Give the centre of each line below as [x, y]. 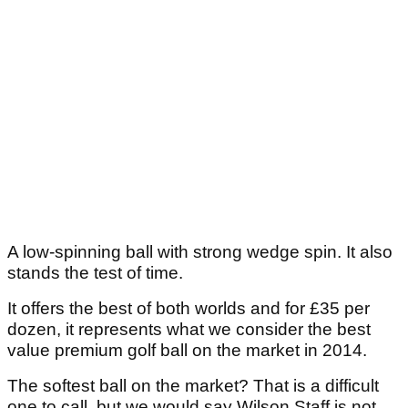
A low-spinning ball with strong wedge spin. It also [200, 252]
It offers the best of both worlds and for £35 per [189, 309]
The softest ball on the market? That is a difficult [193, 386]
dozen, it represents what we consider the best [189, 330]
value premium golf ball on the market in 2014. [187, 351]
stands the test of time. [97, 273]
